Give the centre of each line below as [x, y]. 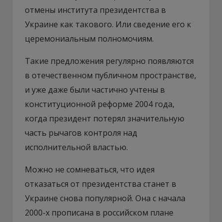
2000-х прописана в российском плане [99, 212]
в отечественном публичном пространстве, [111, 75]
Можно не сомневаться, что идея [90, 169]
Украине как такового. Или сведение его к [108, 24]
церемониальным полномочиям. [89, 38]
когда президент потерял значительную [105, 118]
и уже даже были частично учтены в [95, 89]
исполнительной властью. [76, 147]
